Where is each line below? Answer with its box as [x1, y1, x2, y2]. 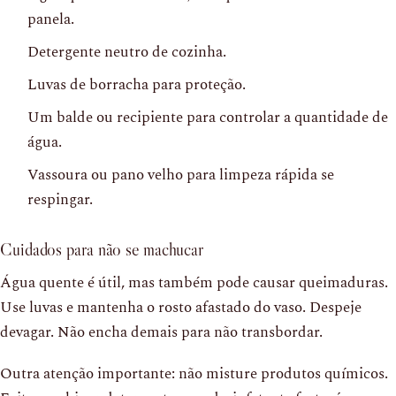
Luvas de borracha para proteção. [27, 72, 246, 96]
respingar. [27, 187, 93, 211]
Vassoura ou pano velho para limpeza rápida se [27, 163, 334, 187]
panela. [27, 7, 74, 31]
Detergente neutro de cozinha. [27, 40, 226, 64]
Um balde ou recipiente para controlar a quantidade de [27, 105, 388, 129]
